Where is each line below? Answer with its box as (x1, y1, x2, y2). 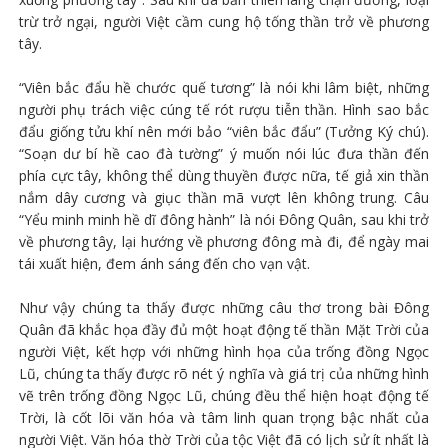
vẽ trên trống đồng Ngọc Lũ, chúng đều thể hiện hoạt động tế (18, 385, 430, 405)
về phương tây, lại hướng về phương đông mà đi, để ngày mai (18, 231, 430, 251)
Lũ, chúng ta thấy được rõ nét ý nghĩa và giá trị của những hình (18, 363, 430, 383)
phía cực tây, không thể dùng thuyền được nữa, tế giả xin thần (18, 165, 430, 185)
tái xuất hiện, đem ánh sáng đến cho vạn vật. (18, 253, 310, 273)
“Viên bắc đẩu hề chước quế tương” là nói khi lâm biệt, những (18, 77, 430, 97)
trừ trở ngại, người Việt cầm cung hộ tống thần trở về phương (18, 11, 430, 31)
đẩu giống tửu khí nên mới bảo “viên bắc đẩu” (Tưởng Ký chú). (18, 121, 430, 141)
